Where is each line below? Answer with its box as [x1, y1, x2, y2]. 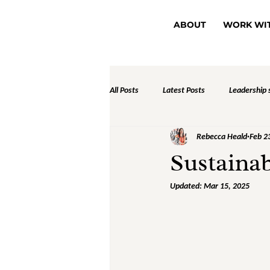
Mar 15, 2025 [204, 181, 250, 191]
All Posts [110, 84, 139, 95]
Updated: [170, 181, 204, 191]
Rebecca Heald [196, 131, 247, 142]
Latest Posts [163, 84, 205, 95]
